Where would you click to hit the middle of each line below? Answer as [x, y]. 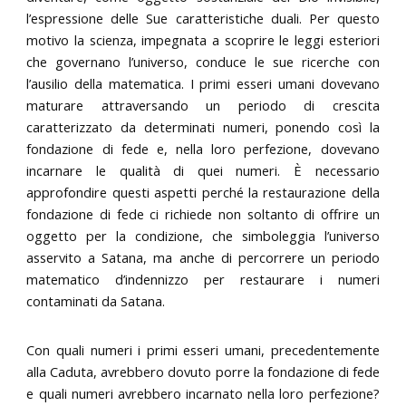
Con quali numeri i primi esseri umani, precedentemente [203, 349]
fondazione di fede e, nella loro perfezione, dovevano [203, 149]
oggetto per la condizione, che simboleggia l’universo [203, 236]
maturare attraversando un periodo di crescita [203, 106]
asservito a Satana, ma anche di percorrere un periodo [203, 258]
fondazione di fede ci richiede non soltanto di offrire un [203, 214]
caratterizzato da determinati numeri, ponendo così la [203, 127]
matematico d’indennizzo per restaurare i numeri [203, 280]
